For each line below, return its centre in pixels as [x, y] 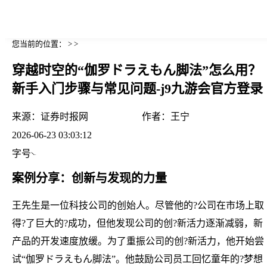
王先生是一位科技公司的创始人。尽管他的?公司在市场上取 [138, 205]
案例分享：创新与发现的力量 [89, 178]
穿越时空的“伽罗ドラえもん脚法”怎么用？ [136, 70]
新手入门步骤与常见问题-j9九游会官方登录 [137, 89]
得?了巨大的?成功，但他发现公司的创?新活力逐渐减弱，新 [137, 223]
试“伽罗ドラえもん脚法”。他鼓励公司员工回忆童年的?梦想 [137, 259]
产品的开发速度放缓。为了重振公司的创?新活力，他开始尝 [138, 241]
